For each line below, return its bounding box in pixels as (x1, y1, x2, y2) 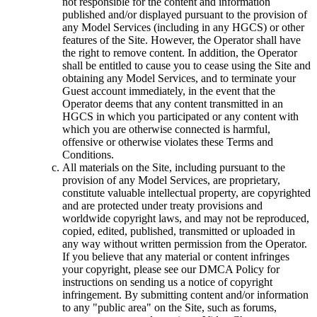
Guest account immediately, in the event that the (62, 85, 275, 98)
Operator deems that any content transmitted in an (62, 98, 283, 110)
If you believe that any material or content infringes (62, 250, 289, 263)
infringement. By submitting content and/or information (62, 289, 309, 301)
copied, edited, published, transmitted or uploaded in (62, 225, 295, 238)
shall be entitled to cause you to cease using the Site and (62, 59, 311, 72)
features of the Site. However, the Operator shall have (62, 34, 301, 47)
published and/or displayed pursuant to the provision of (62, 8, 307, 21)
